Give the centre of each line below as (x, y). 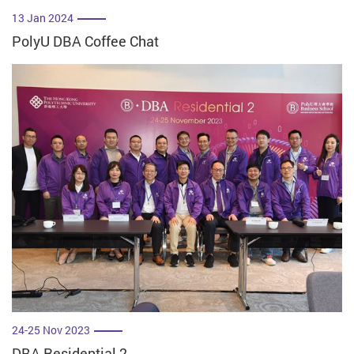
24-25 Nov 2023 (51, 330)
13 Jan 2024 (43, 17)
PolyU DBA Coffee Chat (85, 41)
